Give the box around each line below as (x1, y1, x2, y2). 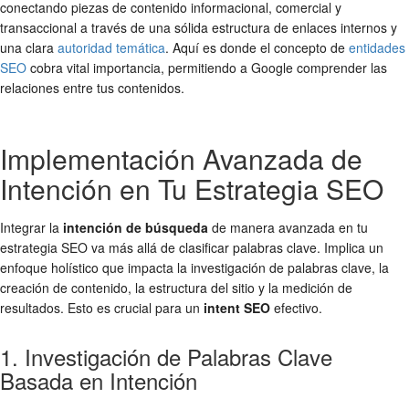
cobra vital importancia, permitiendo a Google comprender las (26, 58, 387, 77)
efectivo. (270, 298, 322, 317)
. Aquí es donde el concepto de (165, 37, 349, 57)
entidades (349, 37, 405, 57)
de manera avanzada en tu (208, 217, 368, 236)
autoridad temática (58, 37, 165, 57)
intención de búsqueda (63, 217, 208, 236)
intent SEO (204, 298, 270, 317)
